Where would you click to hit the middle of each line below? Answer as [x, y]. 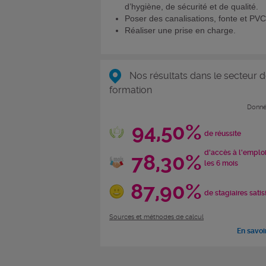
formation [131, 90]
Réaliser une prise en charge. [180, 30]
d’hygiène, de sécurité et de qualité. [191, 6]
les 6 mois [221, 164]
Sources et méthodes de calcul [156, 217]
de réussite [222, 134]
